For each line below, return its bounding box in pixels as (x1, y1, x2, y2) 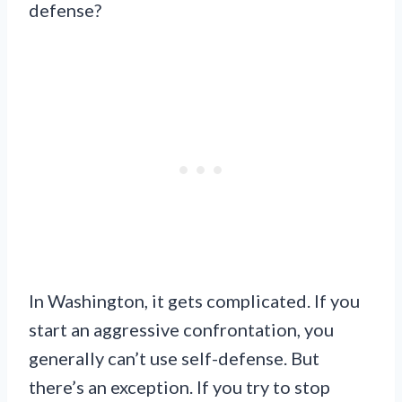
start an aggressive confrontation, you (29, 319, 334, 341)
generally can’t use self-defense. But (29, 347, 319, 370)
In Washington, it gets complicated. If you (29, 290, 360, 312)
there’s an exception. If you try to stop (29, 376, 330, 398)
